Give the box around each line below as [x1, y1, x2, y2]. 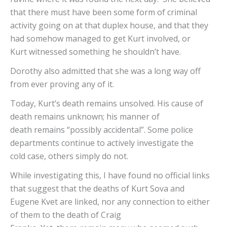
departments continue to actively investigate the [10, 137, 194, 149]
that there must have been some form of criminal [10, 7, 197, 18]
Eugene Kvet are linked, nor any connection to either [10, 196, 210, 208]
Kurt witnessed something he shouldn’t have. [10, 46, 183, 58]
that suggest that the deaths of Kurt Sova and [10, 183, 184, 195]
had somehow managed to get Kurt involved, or [10, 33, 191, 45]
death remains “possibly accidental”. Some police [10, 124, 193, 136]
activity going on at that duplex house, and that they [10, 20, 208, 31]
